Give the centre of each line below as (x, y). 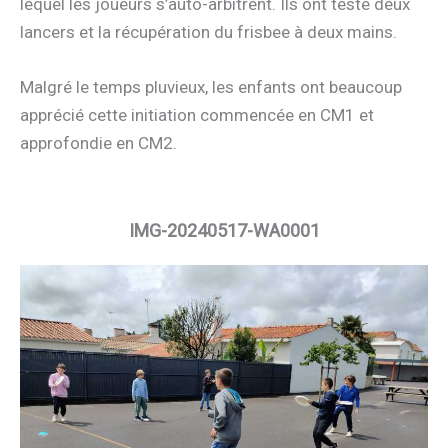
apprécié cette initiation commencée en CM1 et (197, 115)
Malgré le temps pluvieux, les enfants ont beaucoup (211, 87)
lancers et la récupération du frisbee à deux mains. (208, 32)
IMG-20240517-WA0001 (224, 231)
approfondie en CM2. (98, 143)
